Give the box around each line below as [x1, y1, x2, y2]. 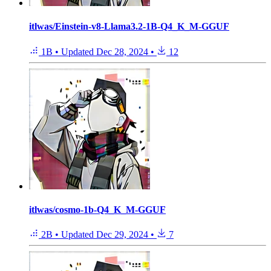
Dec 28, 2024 [96, 46, 148, 57]
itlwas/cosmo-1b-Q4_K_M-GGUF [29, 204, 166, 215]
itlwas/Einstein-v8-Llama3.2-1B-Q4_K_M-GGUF [29, 21, 229, 32]
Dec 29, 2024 [96, 229, 148, 240]
